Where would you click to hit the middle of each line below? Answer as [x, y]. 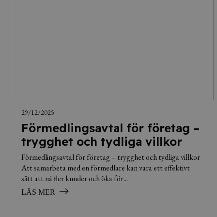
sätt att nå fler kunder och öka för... [75, 178]
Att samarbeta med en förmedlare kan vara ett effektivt [106, 168]
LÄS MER [38, 192]
